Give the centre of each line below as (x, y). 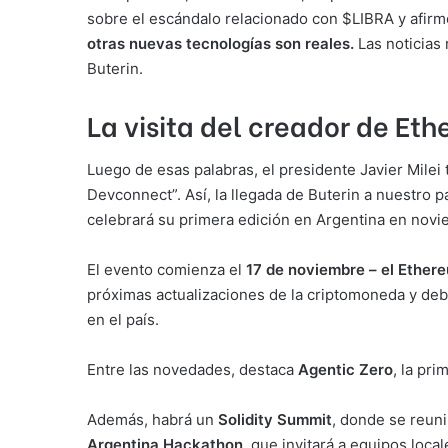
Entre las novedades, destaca (192, 369)
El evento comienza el (166, 269)
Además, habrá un (152, 419)
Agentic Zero (345, 369)
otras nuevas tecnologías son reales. (220, 44)
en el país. (123, 319)
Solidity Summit (275, 419)
